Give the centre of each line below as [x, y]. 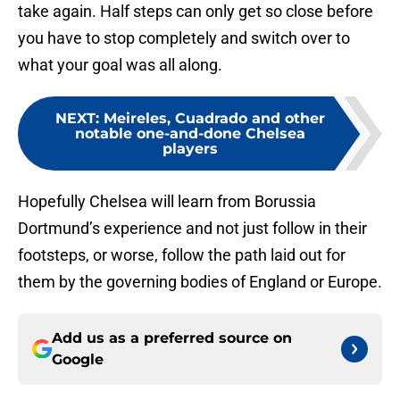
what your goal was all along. [120, 65]
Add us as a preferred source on [172, 338]
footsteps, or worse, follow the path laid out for [182, 255]
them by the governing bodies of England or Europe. [200, 282]
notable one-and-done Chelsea [190, 134]
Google [78, 360]
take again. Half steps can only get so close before [196, 12]
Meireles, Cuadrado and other [214, 119]
